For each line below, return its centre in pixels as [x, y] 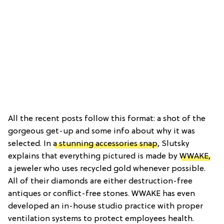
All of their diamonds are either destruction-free [100, 181]
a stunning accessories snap [105, 144]
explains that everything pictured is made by [94, 156]
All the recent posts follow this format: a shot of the [107, 119]
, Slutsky [173, 144]
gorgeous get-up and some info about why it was [101, 131]
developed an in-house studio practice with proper [105, 206]
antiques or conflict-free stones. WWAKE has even [101, 194]
